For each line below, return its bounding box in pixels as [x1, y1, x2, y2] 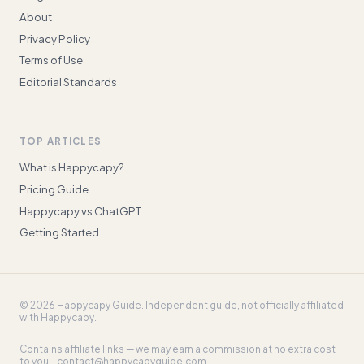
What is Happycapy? [19, 160, 124, 175]
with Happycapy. [19, 311, 97, 324]
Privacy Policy [19, 31, 90, 45]
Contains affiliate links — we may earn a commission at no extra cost [19, 342, 336, 355]
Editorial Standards [19, 74, 117, 89]
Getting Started [19, 225, 99, 240]
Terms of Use [19, 53, 83, 67]
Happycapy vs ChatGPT [19, 203, 141, 218]
